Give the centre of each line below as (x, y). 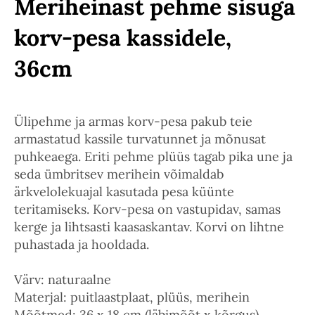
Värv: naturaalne (63, 279)
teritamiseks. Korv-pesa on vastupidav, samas (147, 209)
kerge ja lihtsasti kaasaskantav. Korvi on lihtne (149, 227)
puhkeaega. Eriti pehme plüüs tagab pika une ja (153, 156)
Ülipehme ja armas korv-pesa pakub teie (133, 121)
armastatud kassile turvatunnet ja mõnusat (140, 139)
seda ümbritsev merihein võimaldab (119, 174)
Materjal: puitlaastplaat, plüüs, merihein (132, 297)
